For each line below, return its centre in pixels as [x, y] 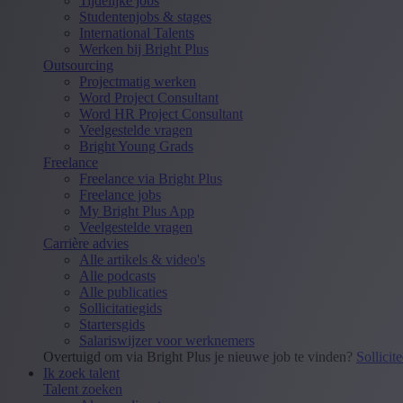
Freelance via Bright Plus [151, 178]
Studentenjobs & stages [145, 16]
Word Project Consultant [149, 97]
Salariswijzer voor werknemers [167, 340]
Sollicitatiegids [121, 308]
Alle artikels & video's [142, 259]
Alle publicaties [123, 291]
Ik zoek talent [81, 372]
